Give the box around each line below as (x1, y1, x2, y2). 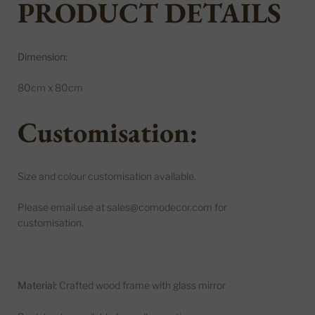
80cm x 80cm (18, 82, 83, 94)
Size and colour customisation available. (18, 169, 198, 182)
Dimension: (18, 50, 67, 63)
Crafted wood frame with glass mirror (59, 279, 226, 292)
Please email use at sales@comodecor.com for (18, 201, 227, 214)
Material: (18, 279, 59, 292)
